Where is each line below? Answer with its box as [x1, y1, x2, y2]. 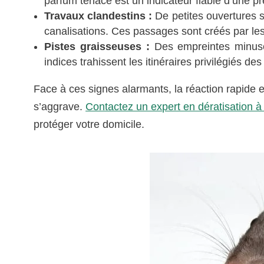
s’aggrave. [34, 100, 86, 113]
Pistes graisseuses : [44, 40, 150, 52]
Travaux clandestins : [44, 9, 153, 22]
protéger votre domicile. [34, 118, 145, 130]
